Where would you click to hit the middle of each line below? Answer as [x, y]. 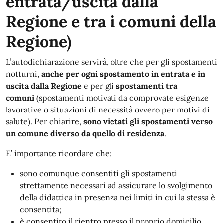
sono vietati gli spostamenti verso [148, 121]
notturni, [24, 74]
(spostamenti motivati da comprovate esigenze [122, 98]
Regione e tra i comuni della [111, 22]
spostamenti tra [147, 86]
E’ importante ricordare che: [59, 153]
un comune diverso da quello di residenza [85, 133]
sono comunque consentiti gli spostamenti [99, 173]
